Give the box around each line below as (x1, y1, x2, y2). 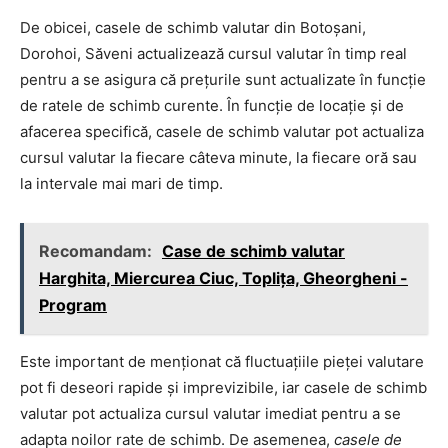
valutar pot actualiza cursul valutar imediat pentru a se (20, 403, 401, 423)
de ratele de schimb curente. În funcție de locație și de (20, 95, 404, 115)
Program (39, 294, 107, 315)
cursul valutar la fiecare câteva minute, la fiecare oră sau (20, 147, 417, 167)
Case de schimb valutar (162, 240, 345, 261)
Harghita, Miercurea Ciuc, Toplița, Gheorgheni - (39, 267, 408, 288)
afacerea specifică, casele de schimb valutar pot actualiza (20, 121, 424, 141)
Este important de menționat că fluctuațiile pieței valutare (20, 351, 424, 371)
